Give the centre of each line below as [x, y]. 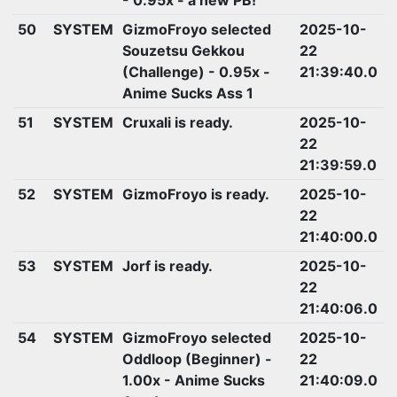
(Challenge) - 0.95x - [196, 71]
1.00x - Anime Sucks [193, 380]
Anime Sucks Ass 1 [187, 93]
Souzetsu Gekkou [183, 50]
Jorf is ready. [167, 265]
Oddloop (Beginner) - [197, 358]
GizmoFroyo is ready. [195, 194]
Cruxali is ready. [177, 122]
